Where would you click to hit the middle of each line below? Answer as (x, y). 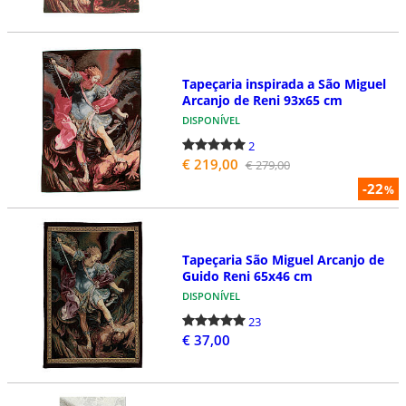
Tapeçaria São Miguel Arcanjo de (283, 259)
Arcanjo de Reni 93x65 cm (262, 101)
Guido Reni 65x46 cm (247, 275)
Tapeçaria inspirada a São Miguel (284, 84)
